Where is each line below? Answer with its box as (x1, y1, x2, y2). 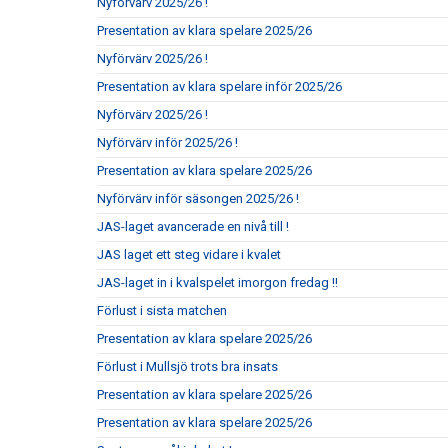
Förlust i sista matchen (97, 302, 227, 318)
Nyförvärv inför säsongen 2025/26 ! (97, 190, 299, 206)
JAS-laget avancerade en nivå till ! (97, 218, 289, 234)
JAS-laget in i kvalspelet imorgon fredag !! (97, 274, 338, 290)
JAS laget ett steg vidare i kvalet (97, 246, 281, 262)
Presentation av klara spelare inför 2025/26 (97, 78, 342, 94)
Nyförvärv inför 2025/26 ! (97, 134, 238, 150)
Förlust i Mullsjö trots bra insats (97, 358, 278, 374)
